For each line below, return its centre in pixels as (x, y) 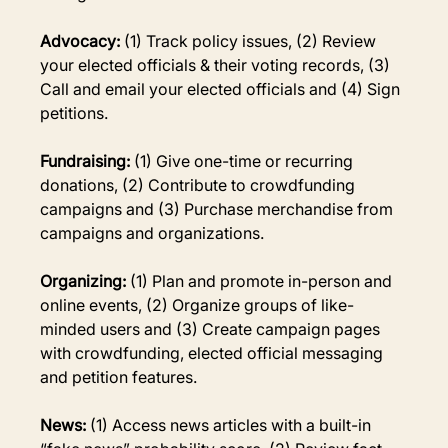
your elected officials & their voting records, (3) (217, 64)
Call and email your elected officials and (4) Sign (222, 88)
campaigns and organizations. (152, 232)
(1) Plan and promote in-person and (261, 280)
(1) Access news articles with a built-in (231, 424)
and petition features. (119, 376)
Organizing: (83, 280)
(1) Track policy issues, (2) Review (252, 40)
